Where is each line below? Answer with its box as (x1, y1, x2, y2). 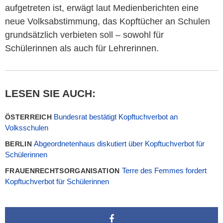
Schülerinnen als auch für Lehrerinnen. (5, 43, 159, 53)
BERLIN (5, 139, 34, 148)
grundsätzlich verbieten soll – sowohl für (5, 29, 164, 40)
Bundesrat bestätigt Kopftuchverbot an (54, 112, 178, 121)
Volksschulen (5, 123, 48, 132)
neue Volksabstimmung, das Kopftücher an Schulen (5, 16, 210, 26)
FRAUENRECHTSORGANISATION (5, 166, 122, 175)
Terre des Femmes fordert (121, 166, 207, 175)
